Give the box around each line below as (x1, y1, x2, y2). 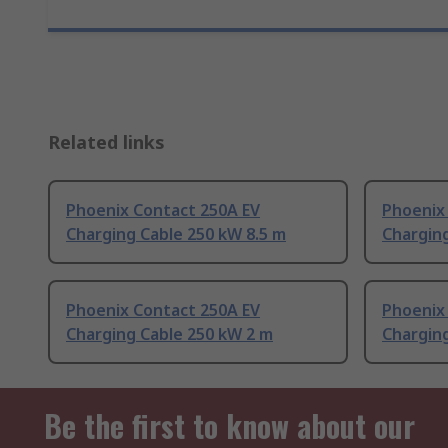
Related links (48, 130, 165, 155)
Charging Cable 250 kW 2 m (66, 323, 273, 346)
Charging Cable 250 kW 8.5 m (66, 223, 286, 246)
